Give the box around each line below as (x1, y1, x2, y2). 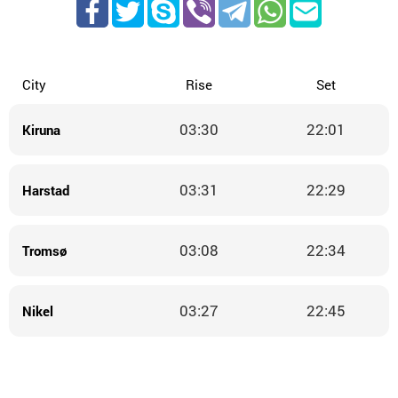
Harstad (22, 180, 70, 199)
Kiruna (22, 120, 61, 139)
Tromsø (22, 241, 68, 259)
